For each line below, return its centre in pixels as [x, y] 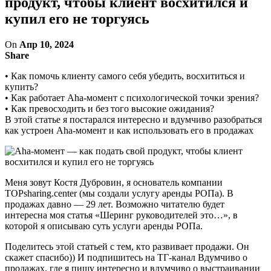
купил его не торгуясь [77, 18]
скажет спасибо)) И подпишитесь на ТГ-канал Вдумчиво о [126, 257]
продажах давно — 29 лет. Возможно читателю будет [115, 204]
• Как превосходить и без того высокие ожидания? [109, 108]
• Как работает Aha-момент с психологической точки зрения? [132, 97]
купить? [21, 87]
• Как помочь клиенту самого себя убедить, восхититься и [125, 76]
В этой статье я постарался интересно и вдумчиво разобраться [133, 119]
